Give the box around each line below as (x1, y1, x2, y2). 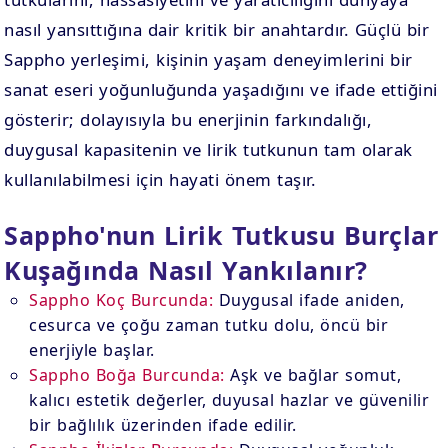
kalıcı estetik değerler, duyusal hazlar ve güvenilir (29, 389, 430, 411)
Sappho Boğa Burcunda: (29, 364, 225, 386)
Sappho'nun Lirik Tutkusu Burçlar (4, 218, 439, 252)
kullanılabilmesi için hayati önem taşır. (4, 168, 317, 191)
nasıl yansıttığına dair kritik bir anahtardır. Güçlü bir (4, 18, 430, 41)
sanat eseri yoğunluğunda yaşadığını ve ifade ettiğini (4, 78, 438, 101)
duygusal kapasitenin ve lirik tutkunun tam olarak (4, 138, 413, 161)
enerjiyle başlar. (29, 339, 155, 361)
